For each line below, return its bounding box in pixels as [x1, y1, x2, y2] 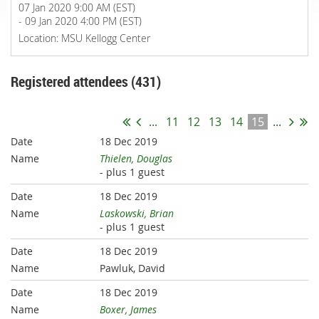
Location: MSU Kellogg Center [19, 31, 150, 45]
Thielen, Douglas [100, 152, 173, 166]
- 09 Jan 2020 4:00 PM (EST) [19, 14, 142, 28]
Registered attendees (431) [11, 72, 161, 91]
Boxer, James [100, 303, 157, 317]
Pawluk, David [100, 261, 166, 276]
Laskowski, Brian [100, 206, 174, 221]
